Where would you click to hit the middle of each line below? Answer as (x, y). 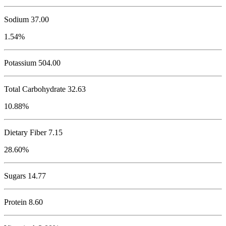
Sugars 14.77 (25, 176)
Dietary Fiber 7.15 (33, 133)
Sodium (16, 20)
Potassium (20, 63)
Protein (15, 202)
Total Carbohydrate (35, 89)
